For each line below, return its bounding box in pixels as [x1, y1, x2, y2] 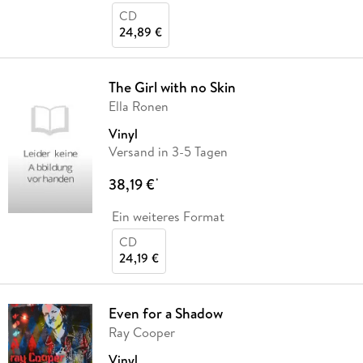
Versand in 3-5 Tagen [108, 142, 228, 160]
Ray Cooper [108, 322, 175, 341]
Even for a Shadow [108, 302, 223, 323]
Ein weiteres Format [111, 207, 224, 225]
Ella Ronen [108, 96, 169, 115]
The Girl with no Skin [108, 76, 236, 97]
